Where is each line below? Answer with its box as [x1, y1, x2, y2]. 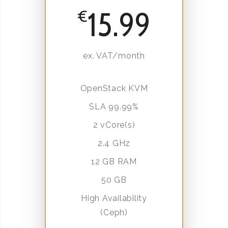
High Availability [81, 193, 147, 203]
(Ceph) [100, 207, 128, 217]
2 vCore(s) [93, 120, 135, 130]
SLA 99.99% [89, 101, 139, 111]
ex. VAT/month [83, 50, 145, 61]
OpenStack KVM [80, 83, 148, 93]
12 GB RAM [91, 156, 137, 166]
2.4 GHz [97, 138, 131, 148]
